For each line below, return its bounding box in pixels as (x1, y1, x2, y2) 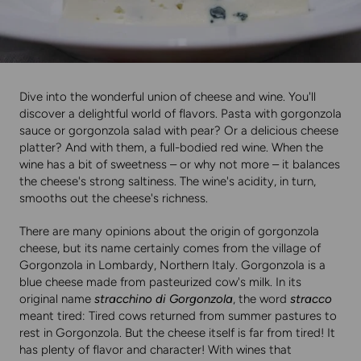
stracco (290, 292, 332, 307)
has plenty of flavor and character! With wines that (19, 342, 292, 358)
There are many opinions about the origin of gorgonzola (19, 224, 319, 239)
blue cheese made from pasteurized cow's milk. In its (19, 275, 301, 290)
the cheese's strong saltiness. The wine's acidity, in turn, (19, 174, 316, 189)
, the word (233, 292, 290, 307)
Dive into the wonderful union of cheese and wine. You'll (19, 89, 316, 105)
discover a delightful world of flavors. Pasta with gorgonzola (19, 106, 342, 122)
